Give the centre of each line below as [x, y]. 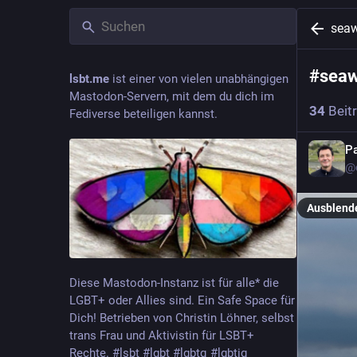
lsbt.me [89, 79]
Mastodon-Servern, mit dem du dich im [172, 96]
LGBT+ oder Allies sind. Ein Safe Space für [182, 300]
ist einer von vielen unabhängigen [199, 79]
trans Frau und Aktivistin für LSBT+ [162, 335]
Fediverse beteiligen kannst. [143, 114]
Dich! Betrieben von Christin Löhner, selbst [182, 318]
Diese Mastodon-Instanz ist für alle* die [174, 282]
